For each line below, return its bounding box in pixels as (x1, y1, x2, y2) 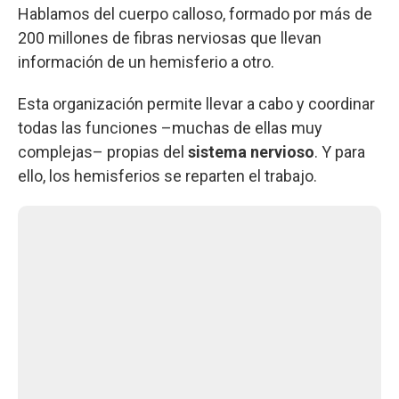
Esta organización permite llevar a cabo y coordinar (18, 94, 375, 113)
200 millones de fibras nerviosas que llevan (18, 28, 322, 47)
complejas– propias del (18, 142, 188, 161)
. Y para (314, 142, 365, 161)
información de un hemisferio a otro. (18, 52, 274, 71)
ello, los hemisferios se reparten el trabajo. (18, 166, 317, 185)
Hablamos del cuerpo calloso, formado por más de (18, 4, 372, 23)
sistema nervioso (188, 142, 314, 161)
